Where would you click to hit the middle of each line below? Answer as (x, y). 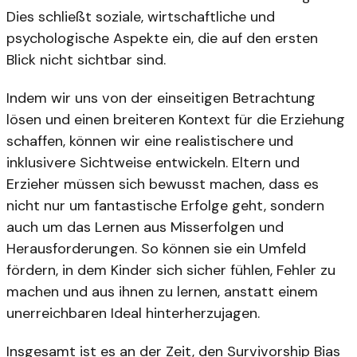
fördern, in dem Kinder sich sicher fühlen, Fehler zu (171, 271)
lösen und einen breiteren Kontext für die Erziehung (176, 120)
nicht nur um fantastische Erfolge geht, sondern (165, 206)
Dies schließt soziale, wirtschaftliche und (141, 17)
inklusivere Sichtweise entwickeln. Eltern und (153, 163)
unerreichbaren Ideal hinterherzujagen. (133, 314)
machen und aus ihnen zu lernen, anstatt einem (162, 292)
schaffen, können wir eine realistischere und (150, 141)
